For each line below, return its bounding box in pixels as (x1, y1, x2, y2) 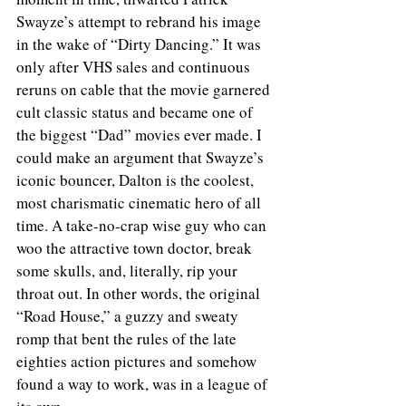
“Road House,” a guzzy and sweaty (16, 305, 242, 326)
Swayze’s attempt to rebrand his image (16, 11, 265, 32)
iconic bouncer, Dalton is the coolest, (16, 169, 257, 190)
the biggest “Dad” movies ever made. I (16, 124, 266, 145)
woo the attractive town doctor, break (16, 237, 256, 258)
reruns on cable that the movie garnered (16, 79, 274, 100)
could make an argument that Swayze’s (16, 147, 267, 168)
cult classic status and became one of (16, 101, 256, 122)
